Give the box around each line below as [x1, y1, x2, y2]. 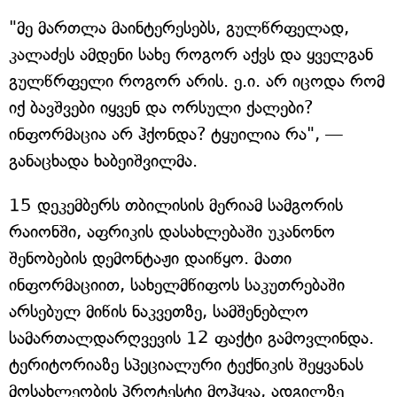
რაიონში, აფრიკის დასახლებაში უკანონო [9, 222, 335, 243]
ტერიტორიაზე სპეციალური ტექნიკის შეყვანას [9, 354, 363, 376]
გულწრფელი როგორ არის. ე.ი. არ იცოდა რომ [9, 71, 385, 92]
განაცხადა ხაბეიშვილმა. [9, 151, 198, 172]
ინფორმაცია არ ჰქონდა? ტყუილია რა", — [9, 124, 343, 145]
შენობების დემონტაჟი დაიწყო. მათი [9, 248, 292, 269]
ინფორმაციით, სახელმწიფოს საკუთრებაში [9, 275, 345, 296]
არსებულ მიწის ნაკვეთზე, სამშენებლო [9, 301, 308, 323]
